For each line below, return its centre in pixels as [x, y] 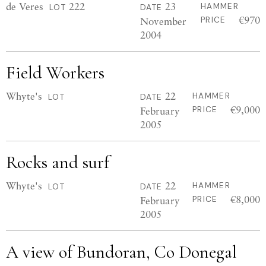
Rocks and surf [58, 162]
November [163, 21]
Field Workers [55, 73]
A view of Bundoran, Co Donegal [121, 252]
